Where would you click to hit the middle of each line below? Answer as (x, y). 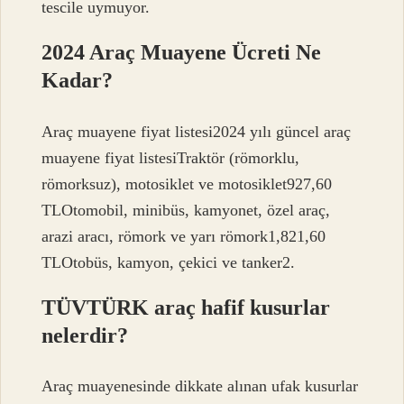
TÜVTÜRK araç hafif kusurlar (186, 307)
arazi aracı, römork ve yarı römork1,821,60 (184, 236)
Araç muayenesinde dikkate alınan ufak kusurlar (200, 386)
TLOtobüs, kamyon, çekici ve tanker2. (169, 262)
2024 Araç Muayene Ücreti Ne (182, 53)
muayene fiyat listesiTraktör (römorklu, (171, 157)
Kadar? (78, 81)
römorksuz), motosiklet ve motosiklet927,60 (187, 184)
